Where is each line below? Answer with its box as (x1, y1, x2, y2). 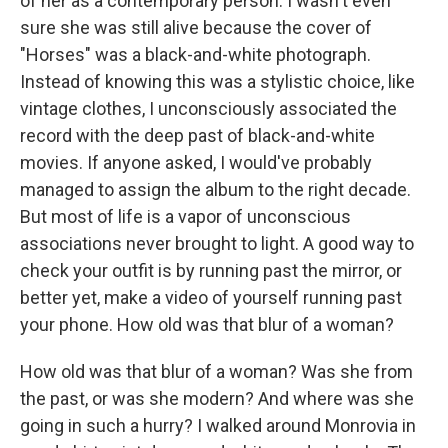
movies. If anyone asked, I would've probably (20, 152, 372, 173)
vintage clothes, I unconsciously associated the (20, 98, 397, 119)
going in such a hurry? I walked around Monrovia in (20, 415, 416, 436)
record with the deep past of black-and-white (20, 125, 375, 146)
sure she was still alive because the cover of (20, 17, 372, 38)
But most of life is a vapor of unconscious (20, 206, 351, 227)
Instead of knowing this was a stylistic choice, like (20, 71, 415, 92)
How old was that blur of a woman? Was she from (20, 361, 413, 382)
